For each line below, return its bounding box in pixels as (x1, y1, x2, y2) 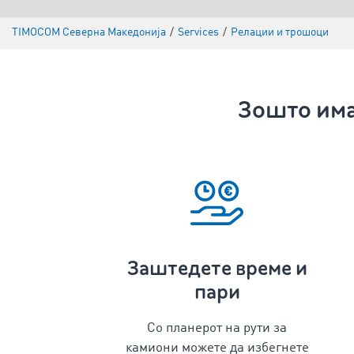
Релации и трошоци (231, 28, 329, 38)
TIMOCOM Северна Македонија (12, 28, 166, 38)
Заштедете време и (126, 255, 307, 281)
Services (178, 28, 219, 38)
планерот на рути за (166, 322, 287, 335)
